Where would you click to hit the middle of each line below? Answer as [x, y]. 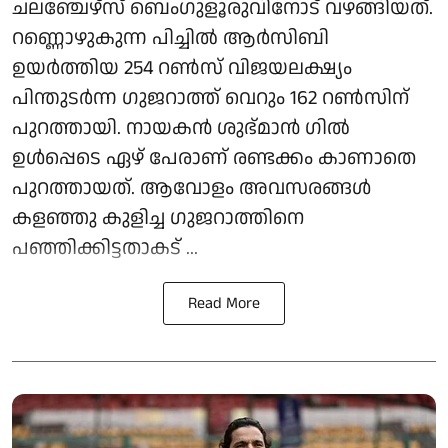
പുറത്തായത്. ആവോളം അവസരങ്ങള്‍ [191, 187]
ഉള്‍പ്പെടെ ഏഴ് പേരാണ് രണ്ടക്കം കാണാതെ [214, 157]
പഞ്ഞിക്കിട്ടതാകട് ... [105, 247]
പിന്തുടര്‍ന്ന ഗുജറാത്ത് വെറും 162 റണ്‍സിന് [210, 97]
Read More [224, 303]
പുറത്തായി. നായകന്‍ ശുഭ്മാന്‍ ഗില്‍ [181, 127]
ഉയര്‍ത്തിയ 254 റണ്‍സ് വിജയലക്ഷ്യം [182, 67]
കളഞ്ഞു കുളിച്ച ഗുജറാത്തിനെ [158, 217]
